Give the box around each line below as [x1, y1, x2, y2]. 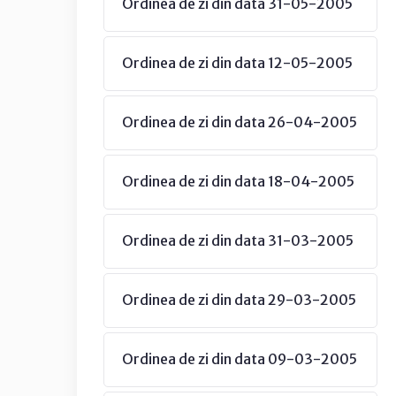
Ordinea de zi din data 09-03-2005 [122, 350, 357, 368]
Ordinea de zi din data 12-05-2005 [122, 54, 353, 72]
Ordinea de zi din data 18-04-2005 [122, 172, 354, 190]
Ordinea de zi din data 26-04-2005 [122, 113, 357, 131]
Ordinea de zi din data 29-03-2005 [122, 291, 356, 308]
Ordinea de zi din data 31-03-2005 [122, 232, 354, 249]
